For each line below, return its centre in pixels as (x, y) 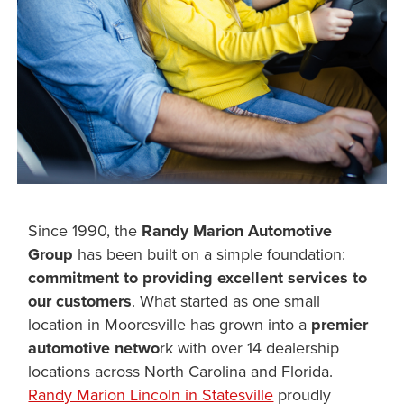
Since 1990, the (85, 230)
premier (340, 324)
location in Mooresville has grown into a (170, 324)
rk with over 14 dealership (250, 347)
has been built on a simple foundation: (210, 253)
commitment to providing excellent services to (198, 277)
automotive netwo (94, 348)
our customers (80, 301)
